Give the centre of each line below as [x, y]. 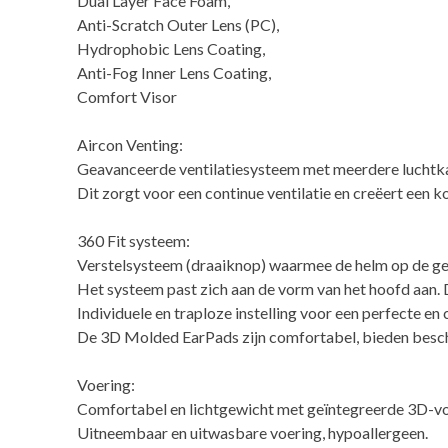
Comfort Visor [127, 97]
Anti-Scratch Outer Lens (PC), [178, 25]
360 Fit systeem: [134, 241]
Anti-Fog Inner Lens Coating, [174, 73]
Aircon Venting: [130, 145]
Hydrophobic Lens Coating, [171, 49]
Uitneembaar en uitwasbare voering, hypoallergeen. [253, 433]
